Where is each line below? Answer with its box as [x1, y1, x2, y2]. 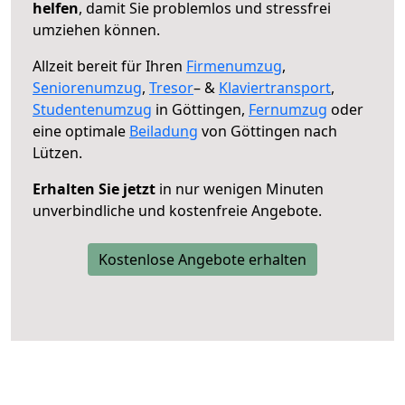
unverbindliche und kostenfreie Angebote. [33, 200, 322, 221]
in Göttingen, [152, 99, 249, 119]
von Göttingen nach [198, 120, 337, 141]
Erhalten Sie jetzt [33, 178, 155, 199]
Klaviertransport [219, 77, 331, 98]
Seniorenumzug [33, 77, 142, 98]
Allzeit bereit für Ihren [33, 55, 186, 76]
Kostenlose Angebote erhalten [99, 249, 306, 269]
